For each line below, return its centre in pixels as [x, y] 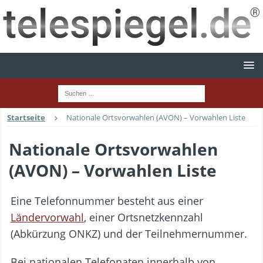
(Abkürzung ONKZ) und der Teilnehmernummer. [129, 234]
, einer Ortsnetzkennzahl [144, 218]
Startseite [26, 118]
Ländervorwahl [47, 218]
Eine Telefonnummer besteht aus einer [107, 201]
